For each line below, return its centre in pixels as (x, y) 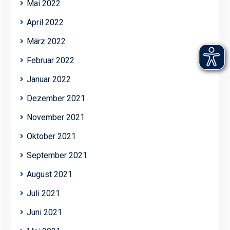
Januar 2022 (49, 80)
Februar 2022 (50, 61)
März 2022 (46, 42)
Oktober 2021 (51, 137)
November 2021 (55, 118)
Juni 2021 (44, 213)
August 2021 (49, 175)
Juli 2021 (43, 194)
